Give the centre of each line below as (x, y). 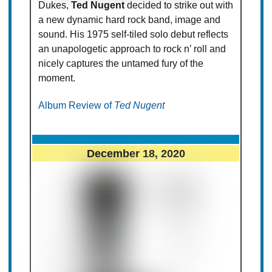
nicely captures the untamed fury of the (121, 64)
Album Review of (76, 106)
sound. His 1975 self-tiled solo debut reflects (134, 35)
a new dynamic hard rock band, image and (130, 20)
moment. (57, 78)
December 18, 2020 (136, 154)
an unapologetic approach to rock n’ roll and (132, 49)
